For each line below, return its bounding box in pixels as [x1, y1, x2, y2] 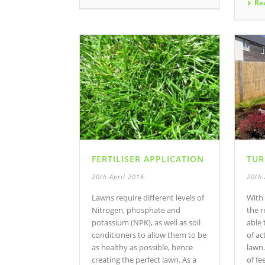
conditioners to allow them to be [92, 230, 206, 241]
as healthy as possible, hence [92, 242, 193, 253]
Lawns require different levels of [92, 192, 204, 203]
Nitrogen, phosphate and [92, 205, 180, 216]
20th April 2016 [92, 172, 144, 182]
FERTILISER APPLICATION [92, 153, 204, 165]
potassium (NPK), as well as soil [92, 217, 201, 228]
